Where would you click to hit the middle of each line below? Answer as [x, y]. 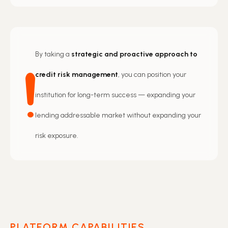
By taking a [53, 54]
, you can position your [152, 74]
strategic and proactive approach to [134, 54]
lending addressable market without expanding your [118, 115]
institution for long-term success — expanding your [115, 95]
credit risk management [77, 74]
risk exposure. [57, 135]
